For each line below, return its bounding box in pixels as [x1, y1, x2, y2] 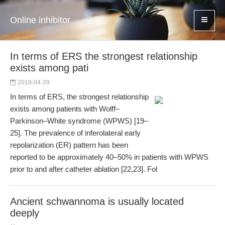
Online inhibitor [10, 15, 70, 25]
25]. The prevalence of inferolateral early [10, 129, 141, 137]
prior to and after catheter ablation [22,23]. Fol [10, 165, 157, 173]
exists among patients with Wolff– [10, 104, 120, 113]
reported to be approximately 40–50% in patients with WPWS [10, 153, 208, 161]
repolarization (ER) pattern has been [10, 141, 128, 149]
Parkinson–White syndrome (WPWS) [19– [10, 117, 148, 125]
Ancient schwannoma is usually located [10, 196, 184, 207]
